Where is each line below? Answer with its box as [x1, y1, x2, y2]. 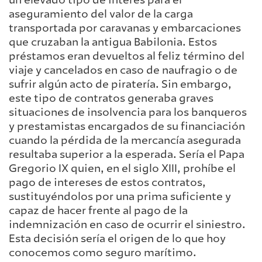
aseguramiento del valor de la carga [9, 7, 193, 22]
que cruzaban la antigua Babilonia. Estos [9, 35, 217, 50]
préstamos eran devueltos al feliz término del [9, 49, 244, 64]
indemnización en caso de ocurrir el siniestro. [9, 218, 246, 232]
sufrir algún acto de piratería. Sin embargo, [9, 77, 232, 92]
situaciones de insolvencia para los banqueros [9, 105, 247, 120]
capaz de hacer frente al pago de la [9, 204, 188, 218]
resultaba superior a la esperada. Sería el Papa [9, 147, 244, 162]
